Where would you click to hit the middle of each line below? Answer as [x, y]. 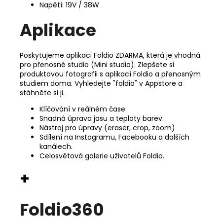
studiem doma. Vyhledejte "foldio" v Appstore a [101, 83]
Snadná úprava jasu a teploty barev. [102, 118]
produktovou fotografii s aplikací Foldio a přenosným [110, 74]
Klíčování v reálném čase [82, 109]
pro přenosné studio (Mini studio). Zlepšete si [97, 64]
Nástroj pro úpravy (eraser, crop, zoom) [107, 128]
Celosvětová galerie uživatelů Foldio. [102, 156]
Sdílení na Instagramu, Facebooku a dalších [114, 137]
